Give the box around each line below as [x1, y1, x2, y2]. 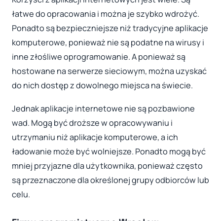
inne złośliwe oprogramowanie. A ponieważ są [12, 51, 185, 62]
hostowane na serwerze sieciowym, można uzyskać [12, 65, 207, 76]
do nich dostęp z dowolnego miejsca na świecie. [12, 79, 193, 91]
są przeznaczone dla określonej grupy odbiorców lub [12, 175, 209, 186]
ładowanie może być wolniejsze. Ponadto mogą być [12, 146, 206, 157]
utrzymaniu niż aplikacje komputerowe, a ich [12, 132, 178, 143]
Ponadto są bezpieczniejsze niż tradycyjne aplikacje [12, 22, 208, 34]
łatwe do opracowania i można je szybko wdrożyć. [12, 8, 199, 19]
